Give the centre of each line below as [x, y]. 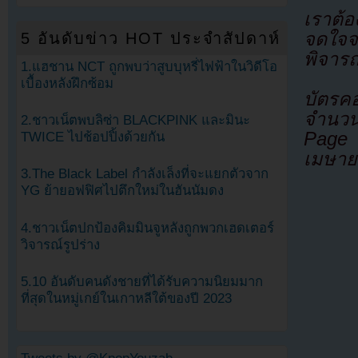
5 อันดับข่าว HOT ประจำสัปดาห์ [151, 38]
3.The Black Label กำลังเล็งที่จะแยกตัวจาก [145, 174]
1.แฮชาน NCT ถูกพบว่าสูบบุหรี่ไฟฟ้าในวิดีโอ [149, 67]
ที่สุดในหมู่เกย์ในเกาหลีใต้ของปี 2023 [126, 298]
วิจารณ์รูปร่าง [60, 245]
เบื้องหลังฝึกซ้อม [67, 84]
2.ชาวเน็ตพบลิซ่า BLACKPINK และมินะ [135, 121]
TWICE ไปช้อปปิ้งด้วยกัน [93, 137]
